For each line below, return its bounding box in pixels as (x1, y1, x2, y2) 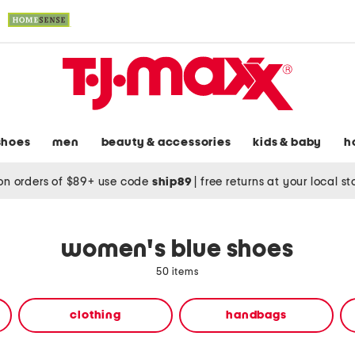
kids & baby (253, 136, 323, 149)
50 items (156, 267, 199, 278)
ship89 (151, 175, 195, 188)
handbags (226, 309, 287, 322)
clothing (70, 309, 121, 322)
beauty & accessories (101, 136, 231, 149)
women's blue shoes (61, 238, 294, 262)
